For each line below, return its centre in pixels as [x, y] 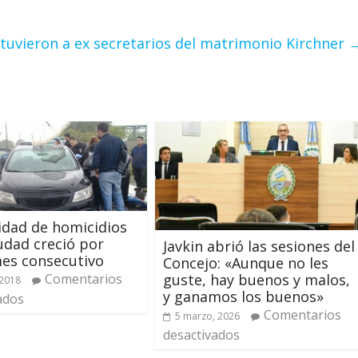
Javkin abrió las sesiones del [259, 247]
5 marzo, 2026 [207, 316]
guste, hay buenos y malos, [257, 280]
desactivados [201, 335]
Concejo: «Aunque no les [246, 263]
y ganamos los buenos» [243, 297]
